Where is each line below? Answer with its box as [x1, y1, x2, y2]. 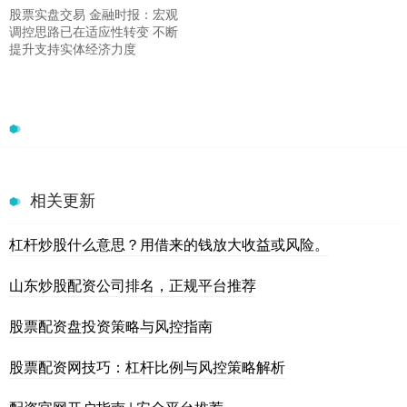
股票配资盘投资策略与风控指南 [9, 315, 213, 337]
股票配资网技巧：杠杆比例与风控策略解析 [9, 356, 285, 378]
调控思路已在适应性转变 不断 [9, 22, 178, 41]
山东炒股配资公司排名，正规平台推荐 [9, 274, 256, 296]
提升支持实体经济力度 [9, 39, 136, 58]
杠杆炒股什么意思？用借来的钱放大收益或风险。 [9, 233, 329, 255]
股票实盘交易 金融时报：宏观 [9, 5, 178, 24]
